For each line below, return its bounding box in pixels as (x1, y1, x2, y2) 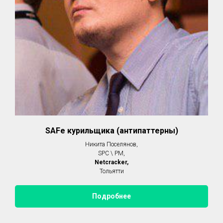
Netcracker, (95, 159, 128, 166)
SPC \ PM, (98, 150, 125, 157)
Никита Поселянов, (85, 141, 138, 148)
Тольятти (99, 168, 124, 175)
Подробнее (92, 192, 131, 201)
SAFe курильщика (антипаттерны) (45, 126, 178, 136)
